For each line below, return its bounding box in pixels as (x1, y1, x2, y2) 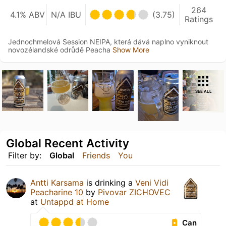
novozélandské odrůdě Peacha (8, 45, 112, 54)
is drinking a (84, 178, 135, 188)
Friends (82, 150, 110, 161)
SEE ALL (195, 88, 212, 94)
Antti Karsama (30, 178, 84, 188)
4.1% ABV (10, 9, 45, 20)
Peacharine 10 (30, 187, 83, 198)
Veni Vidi (135, 178, 168, 188)
